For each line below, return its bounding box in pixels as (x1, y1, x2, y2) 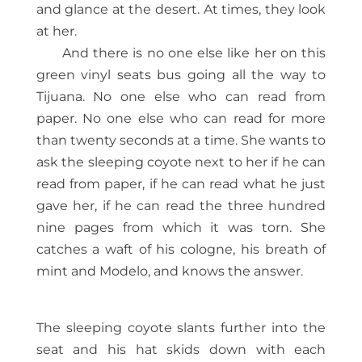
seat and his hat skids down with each (36, 342, 326, 358)
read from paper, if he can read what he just (36, 176, 326, 192)
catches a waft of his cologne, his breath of (36, 242, 326, 258)
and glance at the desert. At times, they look (36, 2, 326, 18)
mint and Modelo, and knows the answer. (36, 263, 303, 280)
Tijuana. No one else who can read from (36, 89, 326, 105)
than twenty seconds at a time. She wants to (36, 133, 326, 149)
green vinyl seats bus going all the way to (36, 67, 326, 83)
